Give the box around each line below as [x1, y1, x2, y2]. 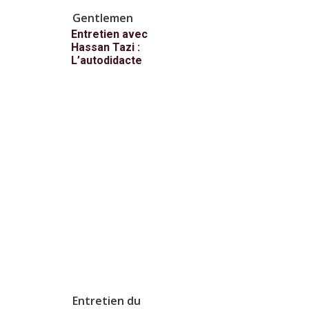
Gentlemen [72, 10, 133, 26]
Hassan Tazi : [71, 41, 140, 54]
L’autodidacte [71, 54, 142, 68]
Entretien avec [71, 28, 148, 41]
